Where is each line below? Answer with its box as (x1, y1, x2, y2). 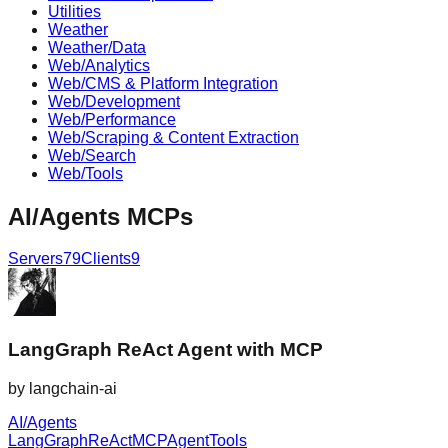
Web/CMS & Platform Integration (48, 74, 278, 92)
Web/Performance (48, 110, 176, 128)
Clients (81, 250, 131, 268)
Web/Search (48, 146, 136, 164)
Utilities (48, 2, 101, 20)
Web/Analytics (48, 56, 150, 74)
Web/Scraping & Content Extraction (48, 128, 299, 146)
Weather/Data (48, 38, 146, 56)
